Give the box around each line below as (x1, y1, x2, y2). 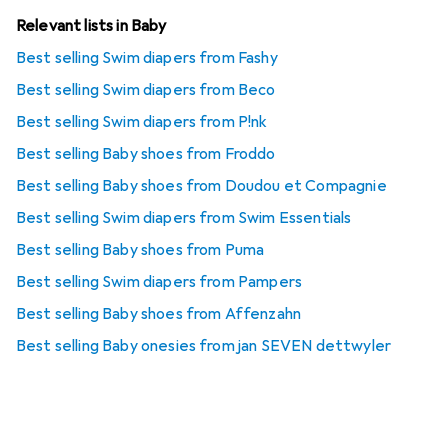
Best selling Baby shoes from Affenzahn (16, 303, 302, 324)
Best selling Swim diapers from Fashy (16, 47, 278, 68)
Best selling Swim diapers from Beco (16, 79, 276, 100)
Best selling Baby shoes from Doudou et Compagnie (16, 175, 387, 196)
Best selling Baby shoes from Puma (16, 239, 265, 260)
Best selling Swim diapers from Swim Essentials (16, 207, 352, 228)
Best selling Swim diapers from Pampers (16, 271, 303, 292)
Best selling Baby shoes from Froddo (16, 143, 276, 164)
